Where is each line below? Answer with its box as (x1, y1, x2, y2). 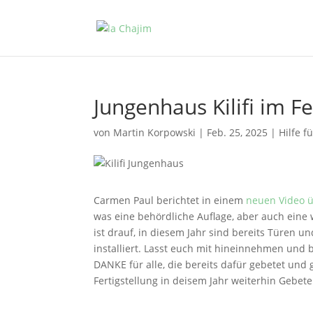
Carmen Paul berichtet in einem (94, 194, 247, 207)
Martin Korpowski (113, 126, 196, 139)
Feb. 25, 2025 (207, 126, 268, 139)
